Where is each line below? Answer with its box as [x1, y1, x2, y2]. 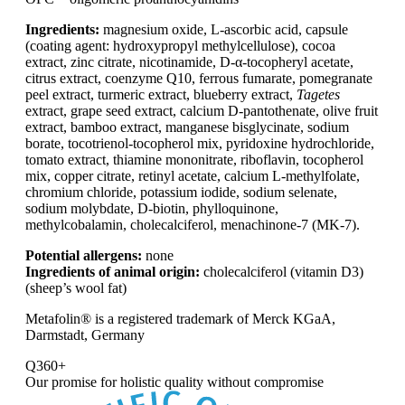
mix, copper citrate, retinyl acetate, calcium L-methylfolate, [25, 168, 360, 184]
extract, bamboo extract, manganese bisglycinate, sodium [25, 119, 349, 136]
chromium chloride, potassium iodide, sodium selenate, [25, 184, 337, 201]
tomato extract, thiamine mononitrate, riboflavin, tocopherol [25, 152, 363, 168]
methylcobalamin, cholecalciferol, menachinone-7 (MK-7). [25, 217, 360, 233]
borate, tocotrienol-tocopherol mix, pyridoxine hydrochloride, [25, 136, 374, 152]
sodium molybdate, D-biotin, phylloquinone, [25, 201, 278, 217]
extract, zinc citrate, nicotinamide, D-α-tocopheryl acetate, [25, 54, 353, 71]
